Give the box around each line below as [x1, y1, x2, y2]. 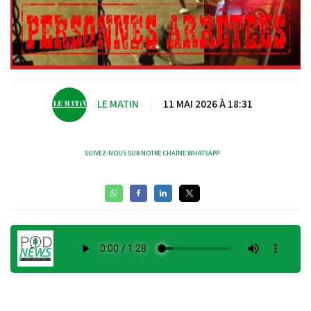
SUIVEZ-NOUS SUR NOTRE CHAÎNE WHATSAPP [85, 148, 219, 158]
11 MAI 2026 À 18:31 [162, 97, 253, 111]
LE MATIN [96, 97, 139, 111]
